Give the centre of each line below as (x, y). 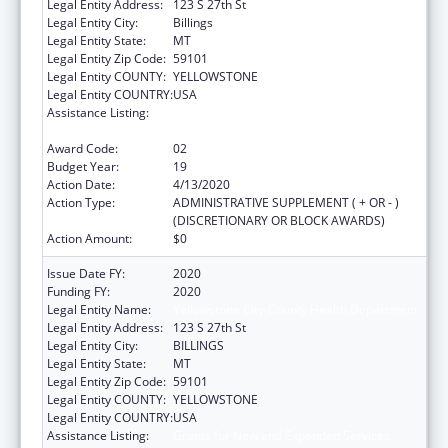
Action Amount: (89, 238)
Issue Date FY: (86, 273)
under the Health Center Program (266, 130)
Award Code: (82, 148)
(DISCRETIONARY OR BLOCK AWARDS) (279, 220)
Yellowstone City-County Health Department (295, 309)
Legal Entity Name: (99, 309)
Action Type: (81, 202)
